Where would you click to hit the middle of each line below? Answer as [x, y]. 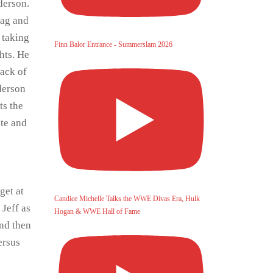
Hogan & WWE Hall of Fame [97, 211]
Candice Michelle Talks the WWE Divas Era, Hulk [127, 198]
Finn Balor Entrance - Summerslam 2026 [113, 45]
